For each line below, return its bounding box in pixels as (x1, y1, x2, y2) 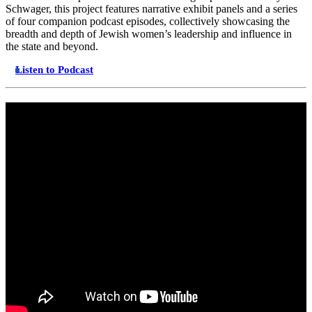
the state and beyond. (6, 40, 98, 53)
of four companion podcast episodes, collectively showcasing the (6, 15, 290, 28)
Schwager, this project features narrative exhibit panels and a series (6, 3, 297, 15)
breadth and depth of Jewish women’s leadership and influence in (6, 28, 292, 40)
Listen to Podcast (15, 64, 93, 76)
